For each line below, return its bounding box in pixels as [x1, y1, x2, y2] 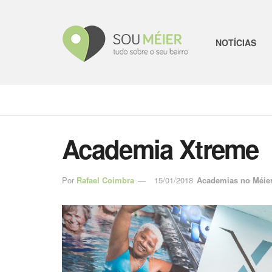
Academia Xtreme [62, 131, 259, 167]
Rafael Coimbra [76, 174, 134, 186]
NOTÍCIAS [216, 36, 256, 49]
